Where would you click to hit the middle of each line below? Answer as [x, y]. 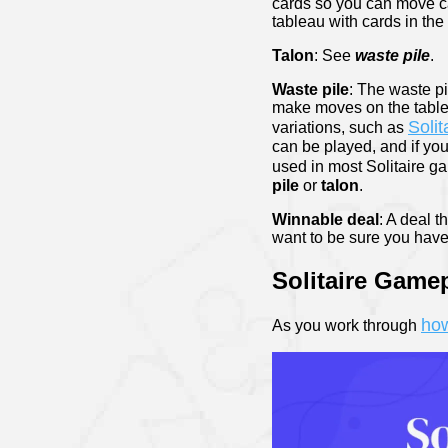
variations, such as [340, 128]
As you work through [346, 326]
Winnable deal [325, 220]
